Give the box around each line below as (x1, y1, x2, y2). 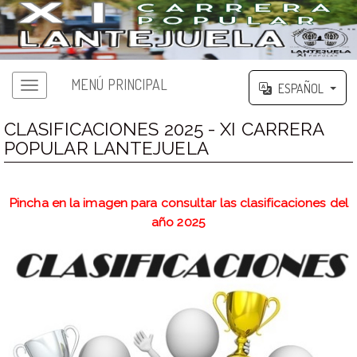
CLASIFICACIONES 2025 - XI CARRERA (3, 118, 325, 139)
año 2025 (151, 214, 206, 229)
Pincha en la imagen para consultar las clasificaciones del (9, 194, 348, 210)
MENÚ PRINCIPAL (71, 76, 168, 94)
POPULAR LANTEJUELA (3, 137, 209, 159)
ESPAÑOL (278, 80, 324, 96)
